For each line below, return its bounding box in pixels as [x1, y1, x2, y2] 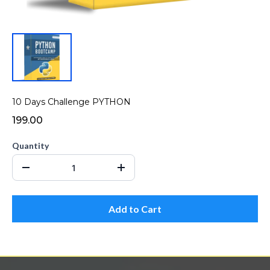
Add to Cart [108, 203, 162, 215]
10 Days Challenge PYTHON [12, 96, 131, 107]
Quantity [12, 140, 49, 151]
